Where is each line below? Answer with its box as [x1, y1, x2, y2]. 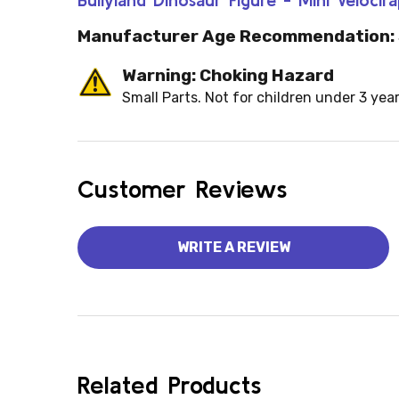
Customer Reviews [77, 175, 288, 204]
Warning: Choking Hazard [122, 65, 334, 86]
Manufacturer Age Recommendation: [77, 26, 395, 47]
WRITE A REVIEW [176, 239, 290, 256]
